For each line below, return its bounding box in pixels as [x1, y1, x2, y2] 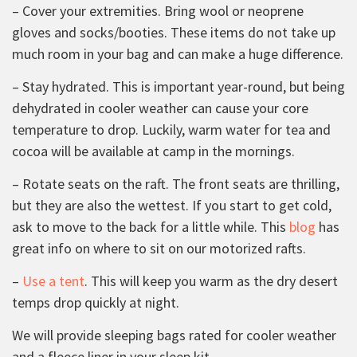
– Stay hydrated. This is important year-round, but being [12, 76, 345, 96]
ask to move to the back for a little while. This [12, 217, 289, 236]
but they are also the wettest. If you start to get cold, [12, 195, 331, 214]
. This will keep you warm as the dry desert [84, 271, 338, 290]
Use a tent [22, 271, 84, 290]
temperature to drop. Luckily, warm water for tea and [12, 120, 331, 139]
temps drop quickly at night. [12, 292, 179, 312]
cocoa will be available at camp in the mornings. [12, 141, 295, 160]
